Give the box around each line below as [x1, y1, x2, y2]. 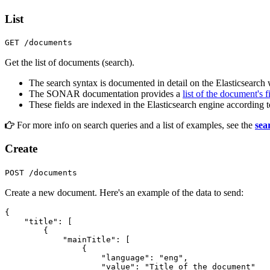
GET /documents [5, 38, 72, 48]
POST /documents [5, 168, 77, 177]
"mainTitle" [63, 234, 116, 244]
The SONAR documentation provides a [29, 89, 183, 99]
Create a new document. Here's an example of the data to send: [5, 187, 243, 198]
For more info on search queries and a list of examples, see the [14, 120, 255, 131]
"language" [101, 253, 149, 262]
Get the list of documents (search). [5, 57, 134, 68]
